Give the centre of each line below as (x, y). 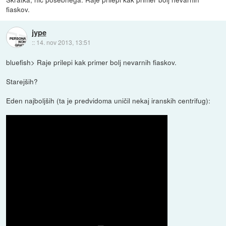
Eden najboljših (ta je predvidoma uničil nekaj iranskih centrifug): (108, 101)
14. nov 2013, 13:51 (63, 42)
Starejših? (22, 81)
